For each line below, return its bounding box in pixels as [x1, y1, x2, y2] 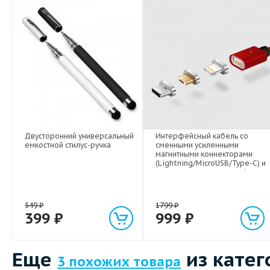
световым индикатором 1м [155, 168, 253, 177]
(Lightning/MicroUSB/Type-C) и [155, 159, 266, 168]
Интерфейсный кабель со [155, 131, 249, 141]
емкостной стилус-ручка [25, 140, 111, 150]
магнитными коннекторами [155, 149, 253, 159]
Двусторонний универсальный [25, 131, 134, 141]
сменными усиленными [155, 140, 239, 150]
